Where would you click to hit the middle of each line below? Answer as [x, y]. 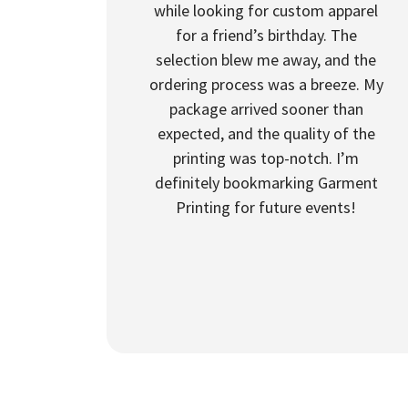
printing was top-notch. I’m [266, 158]
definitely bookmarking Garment [266, 183]
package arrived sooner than [266, 109]
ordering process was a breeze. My [266, 84]
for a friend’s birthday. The [266, 35]
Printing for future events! [266, 207]
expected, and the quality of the [266, 133]
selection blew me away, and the [266, 60]
